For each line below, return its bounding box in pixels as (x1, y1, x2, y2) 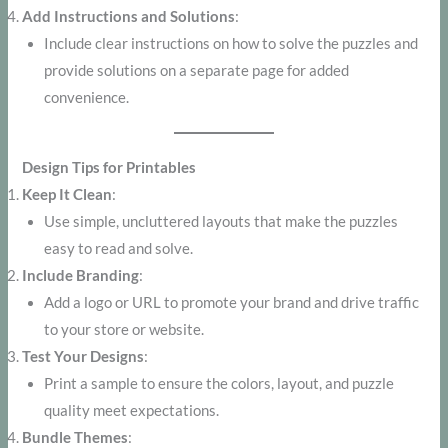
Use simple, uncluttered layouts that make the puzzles (44, 213, 399, 231)
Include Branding (22, 267, 140, 285)
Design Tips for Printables (22, 159, 197, 177)
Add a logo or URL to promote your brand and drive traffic (44, 294, 420, 312)
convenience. (44, 88, 130, 106)
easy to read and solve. (44, 240, 194, 258)
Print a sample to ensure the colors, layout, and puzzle (44, 375, 395, 393)
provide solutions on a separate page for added (44, 61, 350, 79)
